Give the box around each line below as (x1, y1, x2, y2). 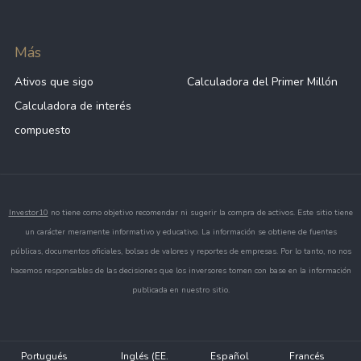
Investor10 (8, 207, 48, 218)
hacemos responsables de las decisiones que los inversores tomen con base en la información (10, 265, 351, 276)
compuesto (15, 122, 71, 138)
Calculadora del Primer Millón (187, 74, 338, 89)
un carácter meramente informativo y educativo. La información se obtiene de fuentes (24, 226, 337, 238)
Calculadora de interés (15, 98, 131, 114)
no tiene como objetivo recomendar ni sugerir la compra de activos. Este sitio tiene (48, 207, 353, 218)
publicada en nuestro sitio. (131, 284, 230, 296)
